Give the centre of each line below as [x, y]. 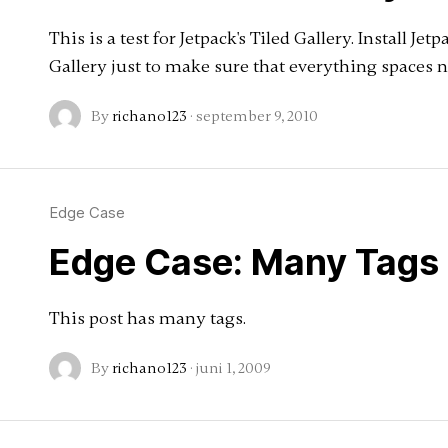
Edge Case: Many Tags [244, 262]
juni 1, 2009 [233, 368]
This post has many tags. [147, 318]
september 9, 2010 [257, 116]
